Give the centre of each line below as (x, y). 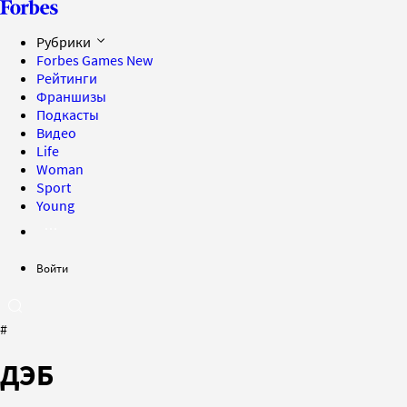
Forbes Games (81, 60)
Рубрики (65, 42)
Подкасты (68, 114)
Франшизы (71, 96)
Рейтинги (67, 78)
